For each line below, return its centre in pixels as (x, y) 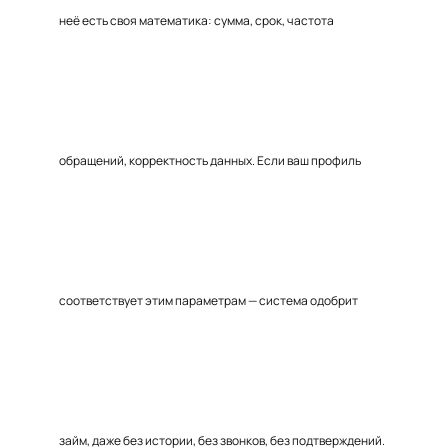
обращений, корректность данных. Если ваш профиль (210, 160)
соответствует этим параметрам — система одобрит (208, 300)
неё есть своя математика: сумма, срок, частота (196, 20)
